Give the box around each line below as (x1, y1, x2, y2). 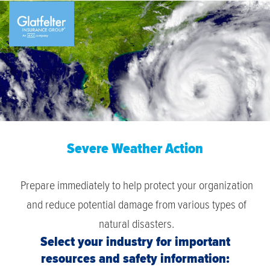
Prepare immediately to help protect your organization (20, 177, 253, 193)
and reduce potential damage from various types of (27, 196, 246, 212)
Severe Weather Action (67, 137, 203, 159)
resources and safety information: (40, 248, 230, 268)
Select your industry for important (40, 231, 230, 251)
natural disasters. (99, 215, 174, 231)
